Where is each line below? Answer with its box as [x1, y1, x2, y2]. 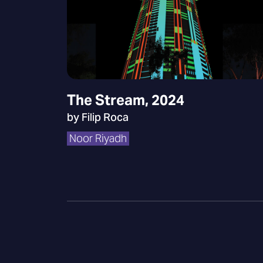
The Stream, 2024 [67, 91, 184, 109]
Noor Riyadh [69, 131, 127, 145]
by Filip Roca [67, 110, 129, 124]
